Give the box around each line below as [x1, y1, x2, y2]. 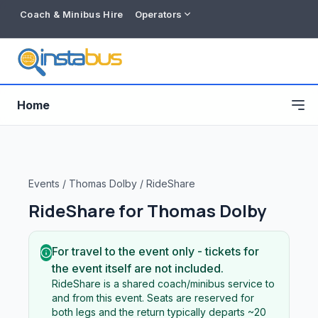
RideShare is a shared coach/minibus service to [52, 278, 275, 290]
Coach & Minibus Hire [20, 8, 124, 20]
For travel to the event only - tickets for [52, 244, 259, 258]
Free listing [20, 290, 72, 301]
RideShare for [28, 199, 147, 222]
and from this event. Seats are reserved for [52, 292, 254, 304]
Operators [134, 8, 182, 20]
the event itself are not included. [52, 261, 224, 275]
